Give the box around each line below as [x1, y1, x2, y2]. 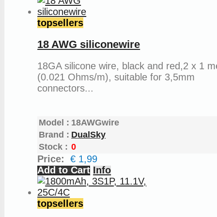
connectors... [37, 83, 94, 94]
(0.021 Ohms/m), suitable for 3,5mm [37, 72, 195, 83]
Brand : [39, 130, 70, 140]
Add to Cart [37, 165, 91, 176]
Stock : [39, 142, 68, 152]
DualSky [71, 130, 106, 140]
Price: [37, 154, 71, 165]
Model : [39, 118, 70, 128]
